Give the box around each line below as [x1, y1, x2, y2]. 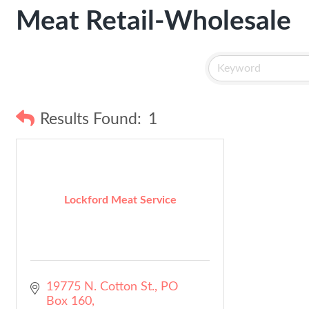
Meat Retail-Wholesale [16, 8, 291, 35]
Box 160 [46, 295, 92, 308]
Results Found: [40, 111, 141, 127]
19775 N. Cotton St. [46, 281, 154, 293]
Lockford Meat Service [63, 194, 177, 206]
